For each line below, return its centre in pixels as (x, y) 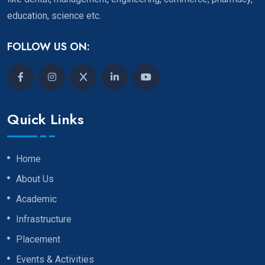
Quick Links (46, 119)
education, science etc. (54, 15)
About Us (35, 179)
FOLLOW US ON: (49, 46)
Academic (36, 199)
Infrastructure (44, 219)
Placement (38, 240)
